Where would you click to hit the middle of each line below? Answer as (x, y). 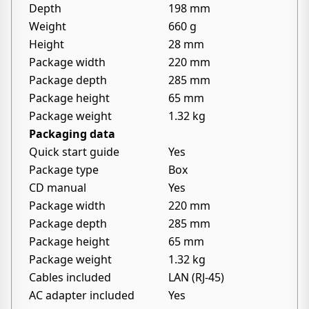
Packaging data (72, 134)
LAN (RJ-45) (196, 277)
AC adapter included (82, 295)
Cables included (70, 277)
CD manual (58, 188)
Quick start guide (74, 152)
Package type (64, 170)
